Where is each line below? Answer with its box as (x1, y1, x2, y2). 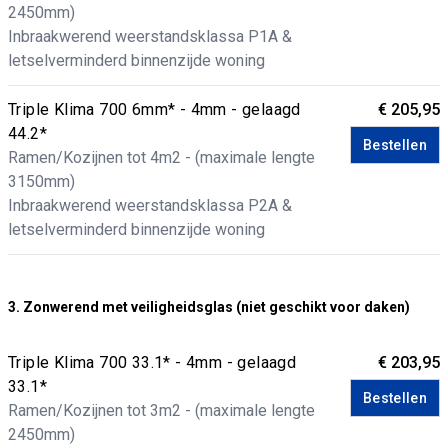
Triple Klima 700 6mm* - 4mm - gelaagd (8, 100, 301, 119)
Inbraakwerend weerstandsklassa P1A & (8, 27, 292, 46)
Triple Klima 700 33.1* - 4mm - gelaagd (8, 353, 297, 372)
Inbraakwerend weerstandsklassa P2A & (8, 196, 292, 215)
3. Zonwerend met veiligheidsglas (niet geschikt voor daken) (8, 299, 410, 315)
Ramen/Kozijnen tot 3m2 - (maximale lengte (8, 401, 315, 420)
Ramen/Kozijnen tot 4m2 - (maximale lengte (8, 148, 315, 167)
